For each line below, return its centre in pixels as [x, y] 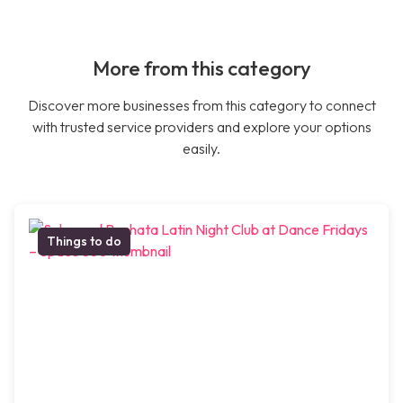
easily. [201, 149]
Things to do [84, 242]
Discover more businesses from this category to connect [201, 106]
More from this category [201, 69]
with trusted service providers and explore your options [201, 127]
